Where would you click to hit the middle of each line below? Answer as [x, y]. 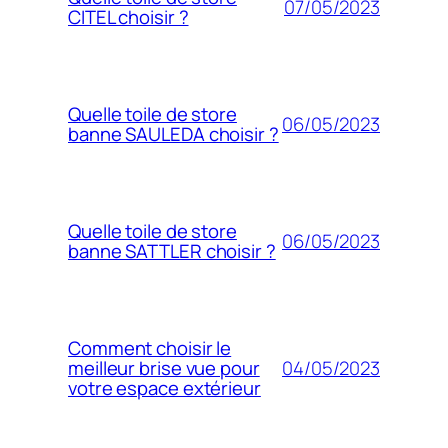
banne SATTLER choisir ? [172, 251]
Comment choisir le [150, 348]
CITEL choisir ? [128, 17]
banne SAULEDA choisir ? [173, 134]
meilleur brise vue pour [164, 368]
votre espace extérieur [164, 388]
